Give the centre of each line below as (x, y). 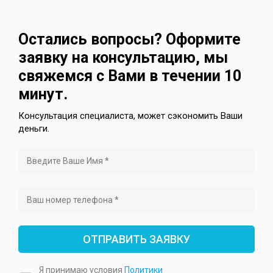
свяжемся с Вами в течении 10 (130, 76)
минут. (43, 94)
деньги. (34, 128)
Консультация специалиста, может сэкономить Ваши (130, 115)
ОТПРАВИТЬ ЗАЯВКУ (136, 239)
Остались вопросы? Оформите (129, 39)
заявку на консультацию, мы (123, 57)
